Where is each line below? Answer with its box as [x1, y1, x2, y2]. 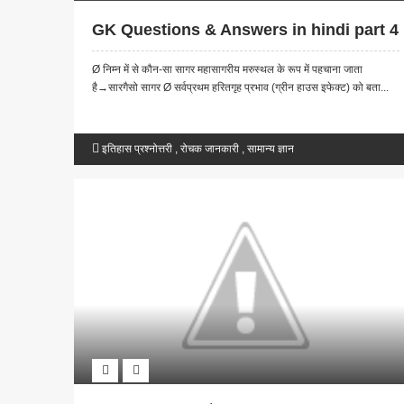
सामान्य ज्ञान [247, 142, 294, 156]
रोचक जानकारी [180, 142, 239, 156]
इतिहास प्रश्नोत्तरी [102, 142, 172, 156]
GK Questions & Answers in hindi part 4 [92, 21, 399, 40]
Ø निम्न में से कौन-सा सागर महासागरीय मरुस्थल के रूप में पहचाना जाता [92, 63, 363, 77]
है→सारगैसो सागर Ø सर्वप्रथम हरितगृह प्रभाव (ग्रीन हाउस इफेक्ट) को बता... [92, 81, 389, 95]
